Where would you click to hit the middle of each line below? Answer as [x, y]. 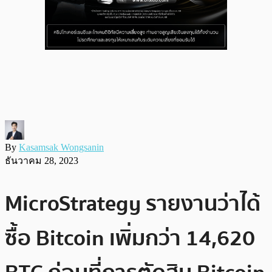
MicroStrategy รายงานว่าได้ [133, 203]
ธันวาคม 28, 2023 [42, 160]
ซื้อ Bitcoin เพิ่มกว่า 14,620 [130, 238]
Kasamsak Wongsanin [61, 147]
